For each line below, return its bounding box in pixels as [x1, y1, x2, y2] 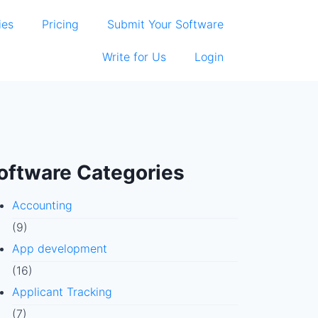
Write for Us [102, 50, 166, 64]
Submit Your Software [107, 17, 224, 31]
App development [11, 241, 107, 256]
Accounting [11, 198, 72, 212]
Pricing [42, 17, 79, 31]
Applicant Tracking [11, 285, 112, 299]
